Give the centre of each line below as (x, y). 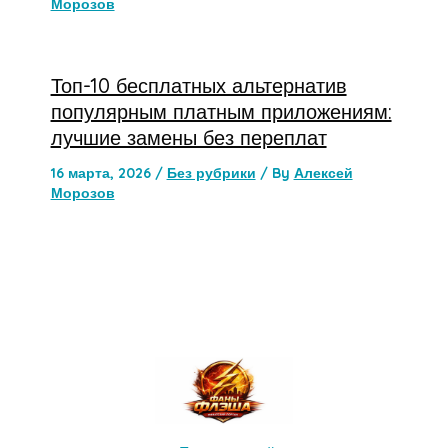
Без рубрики (211, 172)
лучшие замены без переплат (188, 137)
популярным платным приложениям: (221, 111)
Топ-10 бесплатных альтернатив (198, 85)
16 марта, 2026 (102, 172)
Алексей (323, 172)
